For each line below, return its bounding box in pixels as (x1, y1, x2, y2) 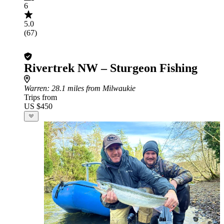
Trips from (24, 93, 57, 101)
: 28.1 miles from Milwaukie (47, 84, 135, 92)
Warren (24, 84, 47, 92)
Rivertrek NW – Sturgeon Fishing (24, 61, 197, 74)
